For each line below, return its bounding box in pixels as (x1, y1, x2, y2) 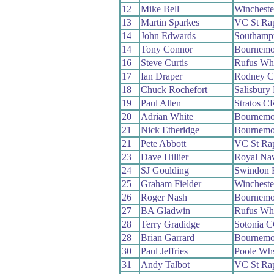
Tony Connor (140, 43, 193, 54)
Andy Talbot (140, 259, 190, 270)
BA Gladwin (140, 205, 190, 216)
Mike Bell (140, 3, 179, 14)
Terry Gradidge (140, 218, 200, 229)
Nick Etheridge (140, 124, 199, 135)
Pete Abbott (140, 138, 186, 149)
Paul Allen (140, 97, 181, 108)
